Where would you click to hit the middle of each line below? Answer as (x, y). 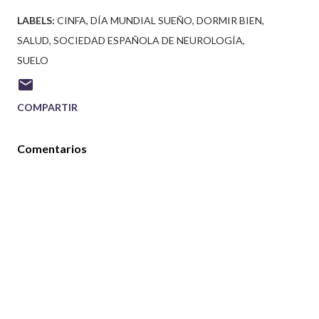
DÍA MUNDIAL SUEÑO (141, 21)
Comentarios (52, 149)
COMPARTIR (47, 108)
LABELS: (36, 21)
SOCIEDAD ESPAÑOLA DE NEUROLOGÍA (148, 41)
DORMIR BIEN (229, 21)
